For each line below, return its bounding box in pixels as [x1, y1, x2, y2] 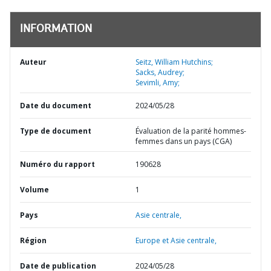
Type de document [20, 126, 91, 136]
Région [20, 235, 47, 246]
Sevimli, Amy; [135, 77, 180, 88]
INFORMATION [20, 24, 92, 35]
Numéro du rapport [20, 159, 95, 169]
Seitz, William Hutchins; [135, 57, 213, 67]
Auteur [20, 57, 47, 67]
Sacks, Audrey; [135, 67, 184, 77]
